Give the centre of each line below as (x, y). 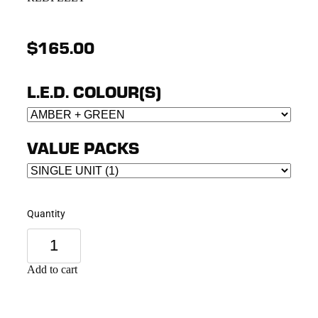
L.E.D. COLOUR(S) (94, 91)
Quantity (46, 213)
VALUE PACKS (83, 147)
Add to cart (52, 269)
